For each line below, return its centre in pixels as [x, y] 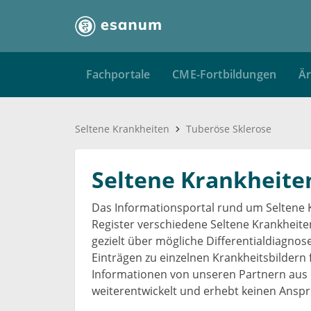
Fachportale [118, 74]
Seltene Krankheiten [122, 129]
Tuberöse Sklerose [229, 129]
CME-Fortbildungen [224, 74]
